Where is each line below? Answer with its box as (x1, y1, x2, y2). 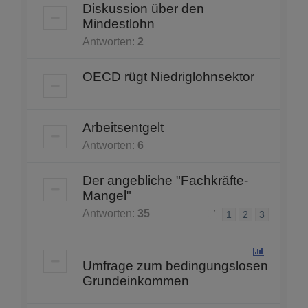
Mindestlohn (82, 16, 155, 32)
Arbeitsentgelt (82, 120, 164, 135)
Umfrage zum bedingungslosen (82, 258, 268, 274)
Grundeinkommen (82, 274, 189, 289)
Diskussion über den (82, 1, 204, 16)
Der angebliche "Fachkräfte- (82, 173, 248, 188)
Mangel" (82, 188, 131, 203)
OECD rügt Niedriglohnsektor (82, 69, 254, 85)
